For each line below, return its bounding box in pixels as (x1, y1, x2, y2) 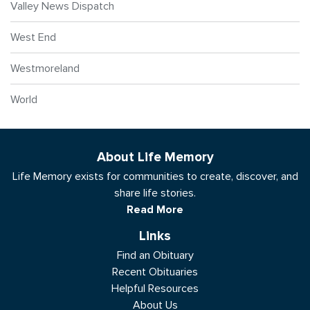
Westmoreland (10, 62, 80, 75)
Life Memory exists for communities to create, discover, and (12, 170, 298, 183)
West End (10, 30, 56, 44)
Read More (127, 203, 183, 217)
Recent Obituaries (112, 265, 198, 279)
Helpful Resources (111, 282, 199, 295)
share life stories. (114, 186, 196, 200)
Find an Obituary (116, 248, 194, 262)
